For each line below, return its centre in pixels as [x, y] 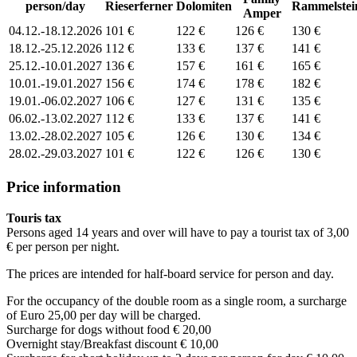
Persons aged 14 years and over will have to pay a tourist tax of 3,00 [178, 232]
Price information [64, 187]
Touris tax [34, 218]
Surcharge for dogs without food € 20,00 [109, 329]
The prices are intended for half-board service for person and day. [170, 273]
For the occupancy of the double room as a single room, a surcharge [177, 300]
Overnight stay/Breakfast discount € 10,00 [112, 343]
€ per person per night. [63, 246]
